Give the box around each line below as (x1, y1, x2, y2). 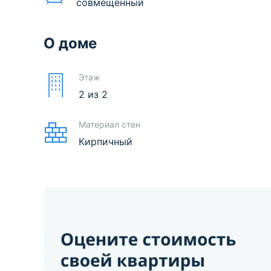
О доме (44, 34, 97, 52)
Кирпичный (79, 135, 132, 148)
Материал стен (79, 119, 140, 129)
